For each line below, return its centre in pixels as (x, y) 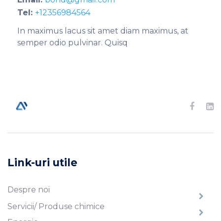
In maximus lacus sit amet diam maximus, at (103, 31)
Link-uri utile (42, 163)
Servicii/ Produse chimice (56, 206)
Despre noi (29, 190)
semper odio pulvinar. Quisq (73, 43)
